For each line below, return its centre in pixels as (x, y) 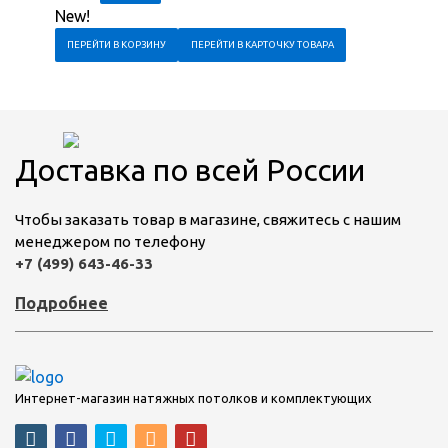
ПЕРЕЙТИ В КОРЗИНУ (117, 44)
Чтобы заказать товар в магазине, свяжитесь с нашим (208, 219)
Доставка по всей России (190, 169)
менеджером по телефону (110, 241)
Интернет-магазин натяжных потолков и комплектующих (193, 398)
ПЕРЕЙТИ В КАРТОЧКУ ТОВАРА (262, 44)
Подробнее (61, 302)
